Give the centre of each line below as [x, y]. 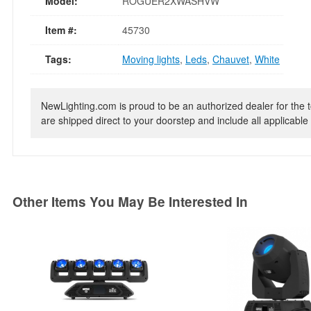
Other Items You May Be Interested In [130, 202]
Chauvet [231, 59]
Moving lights [151, 59]
